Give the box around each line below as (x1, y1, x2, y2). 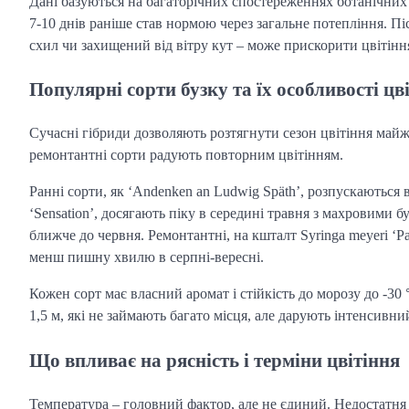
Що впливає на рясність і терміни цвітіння (29, 349, 400, 371)
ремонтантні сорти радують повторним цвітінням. (29, 147, 343, 163)
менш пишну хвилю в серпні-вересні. (29, 249, 264, 266)
